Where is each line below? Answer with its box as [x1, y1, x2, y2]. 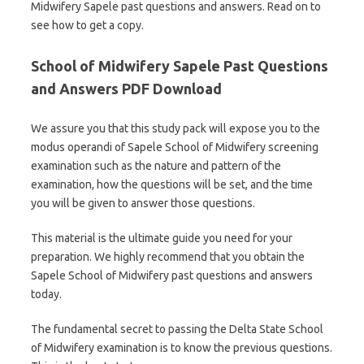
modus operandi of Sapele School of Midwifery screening [31, 141, 318, 154]
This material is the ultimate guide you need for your [31, 232, 292, 245]
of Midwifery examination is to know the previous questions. [31, 341, 332, 354]
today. [31, 288, 62, 301]
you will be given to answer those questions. [31, 197, 255, 210]
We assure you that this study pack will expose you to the [31, 122, 320, 135]
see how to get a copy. [31, 19, 144, 32]
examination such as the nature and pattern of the [31, 159, 281, 172]
